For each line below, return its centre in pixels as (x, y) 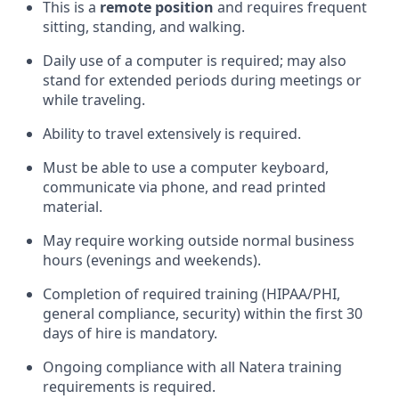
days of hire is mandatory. (130, 333)
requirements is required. (129, 386)
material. (73, 206)
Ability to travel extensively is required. (172, 133)
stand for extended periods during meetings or (202, 80)
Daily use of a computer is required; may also (195, 60)
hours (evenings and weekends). (152, 260)
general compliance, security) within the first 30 (203, 313)
